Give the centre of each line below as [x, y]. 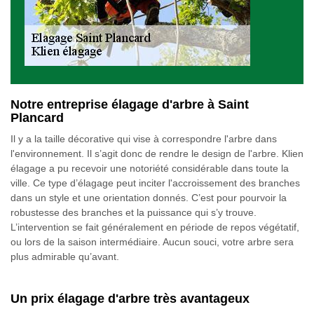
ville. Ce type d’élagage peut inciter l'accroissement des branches [155, 183]
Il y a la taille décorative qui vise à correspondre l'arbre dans [144, 139]
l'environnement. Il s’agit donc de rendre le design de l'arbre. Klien [157, 153]
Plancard [37, 118]
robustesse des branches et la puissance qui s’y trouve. [134, 212]
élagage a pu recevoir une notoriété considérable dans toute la [150, 168]
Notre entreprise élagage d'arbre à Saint [130, 104]
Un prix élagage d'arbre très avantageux [130, 299]
